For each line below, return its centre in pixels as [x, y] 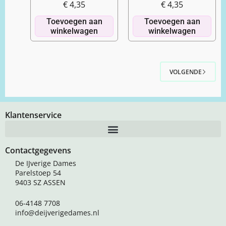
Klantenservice [33, 115]
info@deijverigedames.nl [57, 212]
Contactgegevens [38, 150]
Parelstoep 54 [38, 173]
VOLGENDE [186, 72]
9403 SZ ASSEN [40, 182]
